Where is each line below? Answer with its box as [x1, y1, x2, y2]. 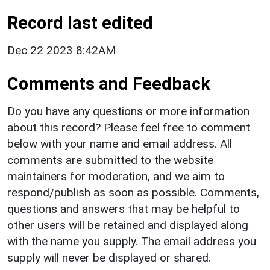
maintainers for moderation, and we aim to [7, 169, 225, 183]
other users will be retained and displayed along [7, 218, 248, 232]
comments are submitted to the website [7, 152, 213, 167]
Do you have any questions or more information [7, 104, 250, 118]
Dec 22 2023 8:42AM [7, 43, 116, 57]
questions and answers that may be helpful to [7, 201, 240, 216]
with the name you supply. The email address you [7, 234, 256, 248]
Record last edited [7, 12, 153, 33]
